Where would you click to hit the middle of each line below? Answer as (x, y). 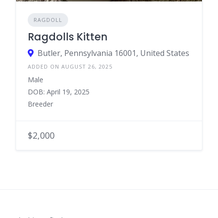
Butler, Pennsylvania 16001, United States (113, 53)
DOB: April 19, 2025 (59, 91)
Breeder (40, 104)
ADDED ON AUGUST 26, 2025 (70, 66)
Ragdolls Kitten (68, 36)
